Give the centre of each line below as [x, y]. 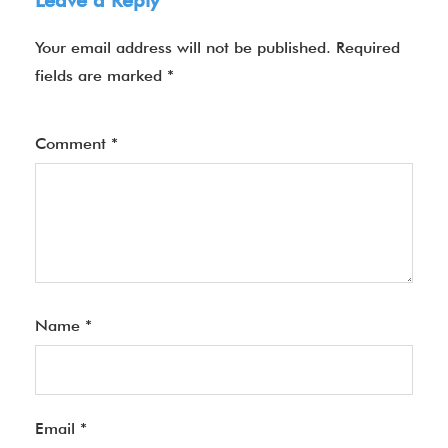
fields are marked [101, 75]
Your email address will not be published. [183, 47]
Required [368, 47]
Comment [73, 143]
